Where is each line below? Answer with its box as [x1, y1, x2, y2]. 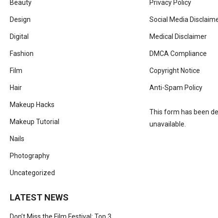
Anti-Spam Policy [149, 84, 202, 91]
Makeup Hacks [10, 101, 54, 109]
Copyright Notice [149, 67, 200, 74]
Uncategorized [10, 169, 55, 177]
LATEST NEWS [10, 192, 69, 202]
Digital [10, 33, 29, 40]
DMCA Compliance [149, 50, 207, 57]
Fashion [10, 50, 34, 57]
